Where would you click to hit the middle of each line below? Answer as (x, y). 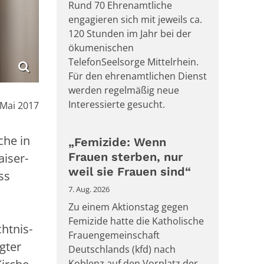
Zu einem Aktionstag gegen (128, 207)
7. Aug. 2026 (89, 189)
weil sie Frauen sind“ (131, 172)
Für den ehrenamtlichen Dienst (138, 76)
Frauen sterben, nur (126, 157)
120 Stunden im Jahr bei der (130, 34)
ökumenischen (101, 48)
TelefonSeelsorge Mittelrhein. (133, 62)
